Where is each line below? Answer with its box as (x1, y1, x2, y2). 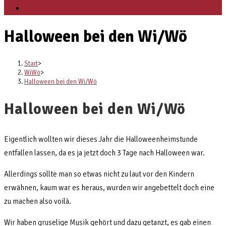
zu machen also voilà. (4, 196, 71, 206)
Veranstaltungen (24, 4, 76, 13)
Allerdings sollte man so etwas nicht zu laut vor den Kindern (4, 169, 194, 179)
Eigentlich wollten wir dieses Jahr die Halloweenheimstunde (4, 134, 198, 144)
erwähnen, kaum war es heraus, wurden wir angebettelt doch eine (4, 183, 214, 192)
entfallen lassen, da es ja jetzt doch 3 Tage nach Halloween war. (4, 148, 205, 157)
